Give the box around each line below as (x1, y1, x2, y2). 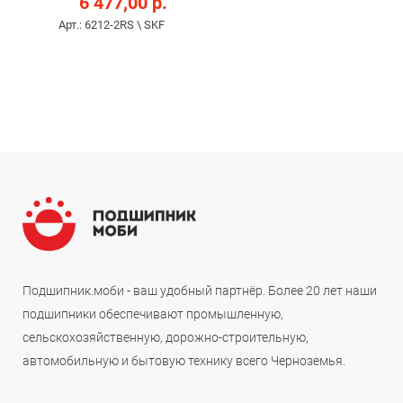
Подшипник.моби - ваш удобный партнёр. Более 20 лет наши (22, 282, 377, 298)
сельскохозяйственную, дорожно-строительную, (22, 329, 309, 345)
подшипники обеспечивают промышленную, (22, 306, 283, 321)
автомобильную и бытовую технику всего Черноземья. (22, 353, 345, 368)
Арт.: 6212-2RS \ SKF (58, 18, 165, 31)
